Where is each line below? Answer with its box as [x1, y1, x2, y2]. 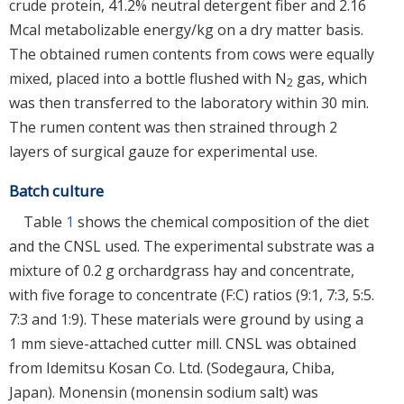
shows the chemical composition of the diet [74, 211, 369, 232]
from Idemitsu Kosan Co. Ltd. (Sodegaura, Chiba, [9, 357, 335, 378]
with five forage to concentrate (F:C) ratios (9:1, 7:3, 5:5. [9, 284, 374, 305]
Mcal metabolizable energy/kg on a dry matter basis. [9, 19, 363, 40]
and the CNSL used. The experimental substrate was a [9, 235, 374, 256]
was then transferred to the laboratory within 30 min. [9, 92, 369, 113]
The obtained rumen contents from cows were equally [9, 43, 374, 64]
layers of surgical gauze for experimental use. [9, 141, 317, 161]
